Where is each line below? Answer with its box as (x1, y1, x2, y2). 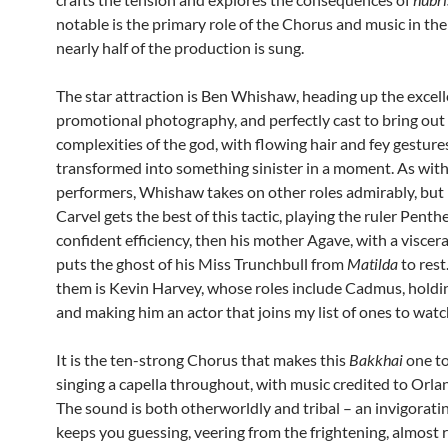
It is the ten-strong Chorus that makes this (56, 350, 349, 369)
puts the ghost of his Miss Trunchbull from (56, 254, 347, 273)
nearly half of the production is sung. (56, 38, 304, 57)
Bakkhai (349, 350, 403, 369)
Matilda (347, 254, 398, 273)
